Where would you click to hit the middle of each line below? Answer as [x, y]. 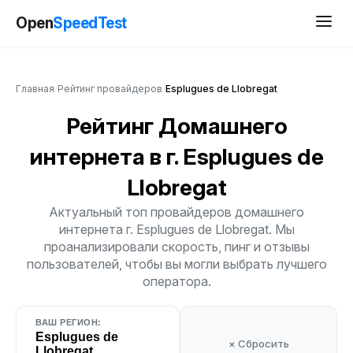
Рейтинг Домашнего [176, 126]
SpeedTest [90, 23]
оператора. [176, 281]
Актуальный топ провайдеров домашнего [176, 212]
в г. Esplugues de [236, 157]
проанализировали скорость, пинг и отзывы [176, 247]
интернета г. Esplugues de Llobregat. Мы [176, 229]
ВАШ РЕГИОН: [69, 322]
